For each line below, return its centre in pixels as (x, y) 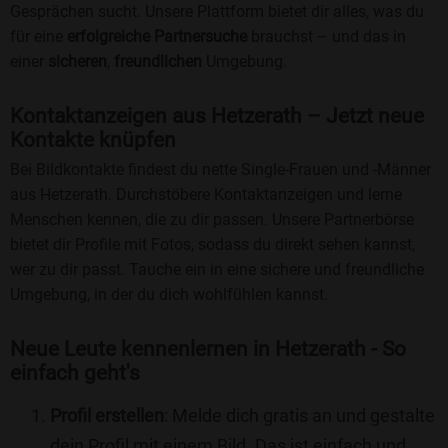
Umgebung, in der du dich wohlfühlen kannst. (169, 295)
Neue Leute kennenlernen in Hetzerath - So (208, 349)
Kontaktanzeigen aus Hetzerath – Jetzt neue (217, 116)
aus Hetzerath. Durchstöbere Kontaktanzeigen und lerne (206, 195)
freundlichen (158, 62)
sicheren (77, 62)
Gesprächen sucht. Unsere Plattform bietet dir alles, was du (217, 12)
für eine (38, 37)
